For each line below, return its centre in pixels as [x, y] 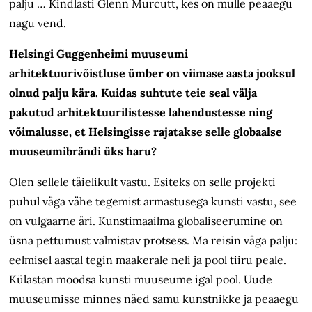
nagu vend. [38, 23]
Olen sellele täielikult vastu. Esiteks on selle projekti [143, 182]
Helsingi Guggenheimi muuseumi [99, 54]
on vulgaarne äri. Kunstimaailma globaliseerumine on [146, 221]
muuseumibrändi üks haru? [83, 151]
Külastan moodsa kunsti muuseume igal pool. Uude [141, 280]
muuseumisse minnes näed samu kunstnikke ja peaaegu [154, 299]
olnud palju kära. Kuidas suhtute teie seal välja [133, 93]
